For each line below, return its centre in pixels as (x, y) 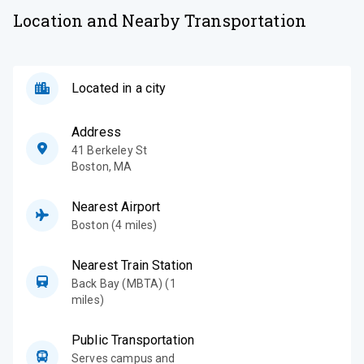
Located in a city (119, 88)
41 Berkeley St (110, 150)
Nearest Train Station (132, 265)
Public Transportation (133, 340)
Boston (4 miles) (115, 225)
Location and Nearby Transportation (160, 20)
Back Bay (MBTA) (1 (124, 283)
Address (97, 132)
